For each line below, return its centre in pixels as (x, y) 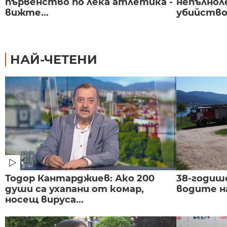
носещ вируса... (44, 199)
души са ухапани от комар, (74, 189)
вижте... (27, 12)
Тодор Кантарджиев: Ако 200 (80, 178)
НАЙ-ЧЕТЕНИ (54, 59)
